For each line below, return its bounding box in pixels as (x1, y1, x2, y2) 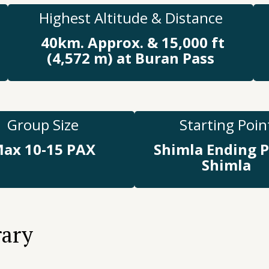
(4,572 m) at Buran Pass (47, 47, 215, 68)
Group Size (7, 114, 79, 134)
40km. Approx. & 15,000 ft (37, 32, 225, 52)
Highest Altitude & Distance (38, 7, 223, 28)
